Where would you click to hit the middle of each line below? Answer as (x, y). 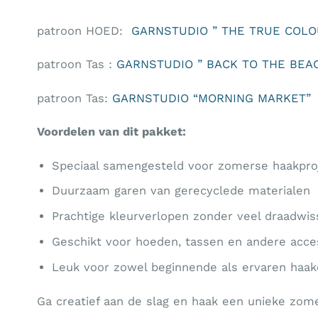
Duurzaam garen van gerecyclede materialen (181, 191)
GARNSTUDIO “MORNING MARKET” (214, 98)
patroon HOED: (84, 31)
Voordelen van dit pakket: (111, 132)
